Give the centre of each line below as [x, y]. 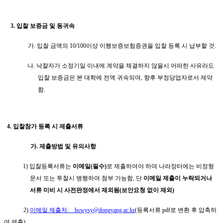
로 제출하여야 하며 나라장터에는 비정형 [161, 166]
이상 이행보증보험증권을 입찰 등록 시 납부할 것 [150, 46]
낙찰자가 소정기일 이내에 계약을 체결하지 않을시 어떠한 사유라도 [125, 65]
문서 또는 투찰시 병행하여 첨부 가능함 [81, 178]
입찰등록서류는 [51, 166]
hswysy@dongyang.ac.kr [105, 210]
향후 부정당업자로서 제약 [178, 77]
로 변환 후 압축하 [193, 210]
